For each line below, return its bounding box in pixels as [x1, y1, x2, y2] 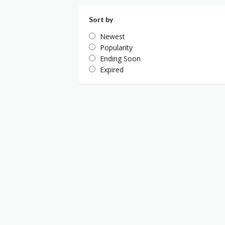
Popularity [100, 43, 133, 53]
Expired [100, 65, 124, 75]
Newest [100, 32, 125, 42]
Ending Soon [100, 54, 141, 64]
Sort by [89, 15, 113, 24]
